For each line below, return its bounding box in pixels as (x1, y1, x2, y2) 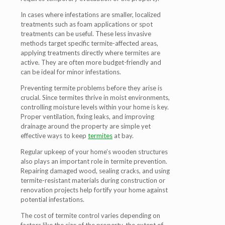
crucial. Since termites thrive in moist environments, (21, 93, 170, 101)
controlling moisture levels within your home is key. (21, 103, 169, 111)
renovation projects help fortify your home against (21, 186, 168, 194)
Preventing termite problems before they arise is (21, 84, 162, 92)
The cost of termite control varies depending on (21, 211, 160, 219)
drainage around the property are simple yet (21, 122, 151, 130)
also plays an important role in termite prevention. (21, 157, 167, 165)
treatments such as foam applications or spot (21, 20, 153, 28)
